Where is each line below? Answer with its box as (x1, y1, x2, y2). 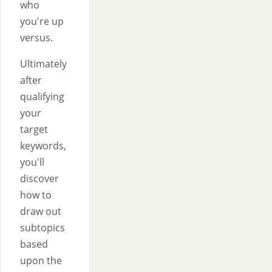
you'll (20, 155, 44, 169)
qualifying (20, 90, 64, 103)
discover (20, 172, 59, 185)
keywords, (20, 139, 66, 152)
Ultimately (20, 57, 67, 70)
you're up (20, 15, 64, 28)
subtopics (20, 221, 65, 234)
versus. (20, 31, 53, 44)
